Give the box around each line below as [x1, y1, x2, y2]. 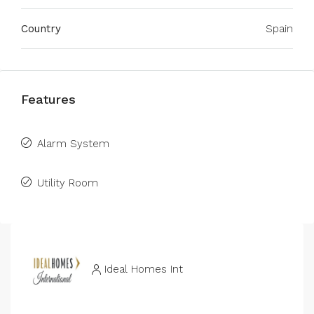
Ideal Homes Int [104, 262, 183, 275]
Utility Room [37, 177, 98, 189]
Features [21, 92, 76, 107]
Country [21, 22, 61, 35]
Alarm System [37, 137, 109, 150]
